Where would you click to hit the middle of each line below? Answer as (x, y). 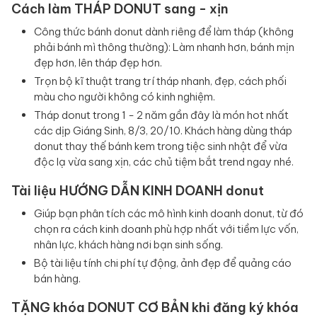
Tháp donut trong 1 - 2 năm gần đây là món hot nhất (161, 115)
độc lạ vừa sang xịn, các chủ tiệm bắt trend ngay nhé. (164, 162)
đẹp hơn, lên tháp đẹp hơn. (98, 63)
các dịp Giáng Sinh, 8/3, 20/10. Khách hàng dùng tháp (163, 131)
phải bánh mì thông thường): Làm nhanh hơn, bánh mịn (164, 47)
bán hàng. (57, 279)
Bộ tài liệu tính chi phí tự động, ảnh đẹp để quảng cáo (163, 263)
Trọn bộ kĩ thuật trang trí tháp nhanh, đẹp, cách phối (160, 81)
